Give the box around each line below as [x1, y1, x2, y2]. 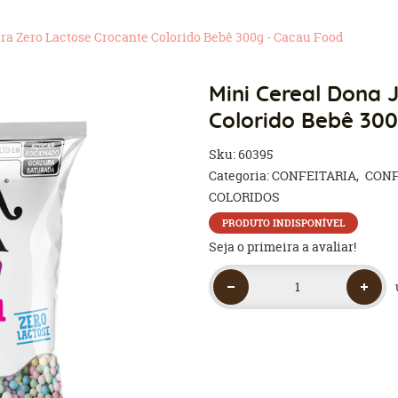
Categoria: [209, 167, 270, 184]
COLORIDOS [209, 188, 281, 205]
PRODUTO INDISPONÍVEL [222, 216, 346, 230]
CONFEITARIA [272, 167, 357, 184]
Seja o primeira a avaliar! [209, 238, 357, 255]
